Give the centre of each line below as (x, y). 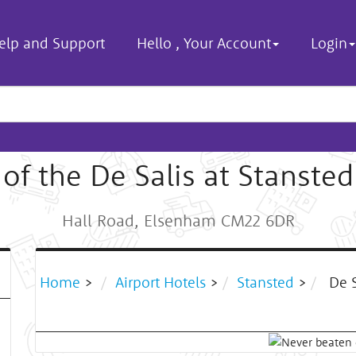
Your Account (227, 43)
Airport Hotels (161, 282)
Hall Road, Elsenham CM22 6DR (178, 220)
